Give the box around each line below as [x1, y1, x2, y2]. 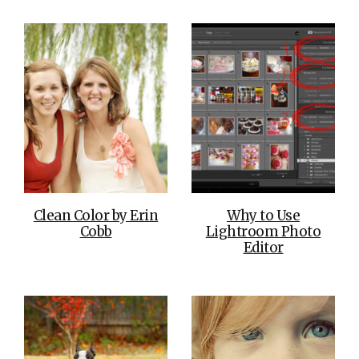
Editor [243, 238, 284, 256]
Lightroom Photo [205, 222, 321, 240]
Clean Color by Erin [33, 206, 159, 224]
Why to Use [227, 206, 300, 224]
